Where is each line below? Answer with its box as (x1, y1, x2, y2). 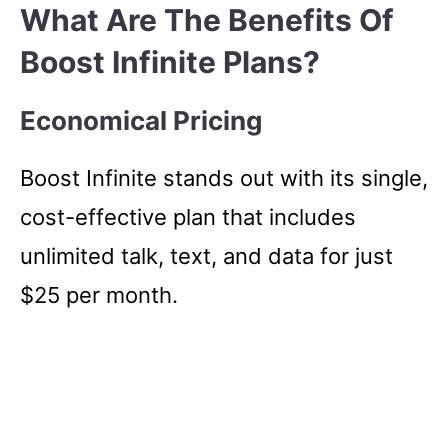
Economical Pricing (20, 104, 262, 136)
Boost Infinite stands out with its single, (20, 164, 428, 191)
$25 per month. (20, 281, 178, 308)
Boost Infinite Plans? (20, 43, 320, 80)
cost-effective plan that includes (20, 203, 356, 230)
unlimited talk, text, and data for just (20, 242, 393, 269)
